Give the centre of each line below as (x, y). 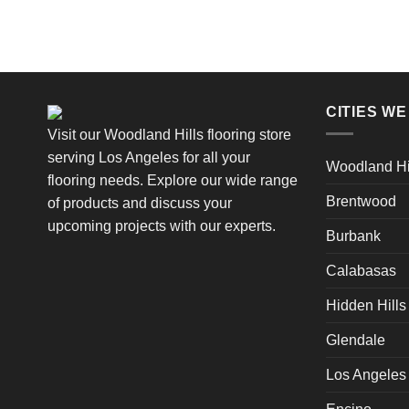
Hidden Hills (366, 306)
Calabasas (361, 271)
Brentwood (361, 202)
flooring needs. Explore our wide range (173, 180)
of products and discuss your (140, 203)
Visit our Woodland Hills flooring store (169, 134)
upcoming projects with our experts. (162, 225)
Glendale (355, 341)
